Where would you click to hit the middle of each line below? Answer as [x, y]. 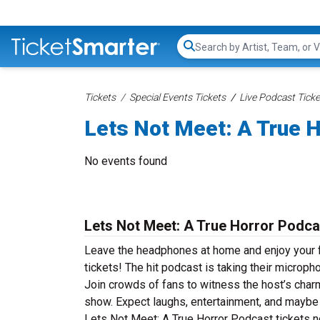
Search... [215, 54]
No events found [126, 161]
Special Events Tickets [177, 97]
